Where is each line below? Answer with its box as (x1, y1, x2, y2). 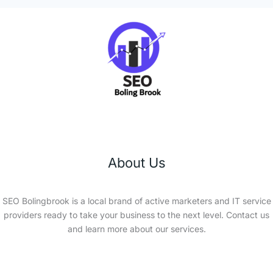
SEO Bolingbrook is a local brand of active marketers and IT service (2, 196, 271, 207)
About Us (107, 154, 166, 171)
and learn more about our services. (67, 224, 206, 235)
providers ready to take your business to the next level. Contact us (4, 210, 269, 221)
